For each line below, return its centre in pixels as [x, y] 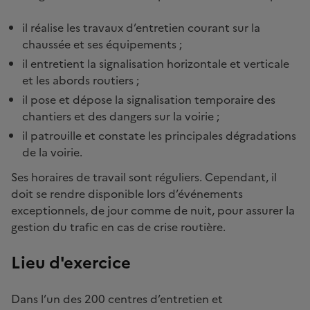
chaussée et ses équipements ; [102, 44]
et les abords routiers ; [81, 80]
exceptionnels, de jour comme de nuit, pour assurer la [153, 210]
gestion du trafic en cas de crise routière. [118, 227]
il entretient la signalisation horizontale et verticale [156, 63]
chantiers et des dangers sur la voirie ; [121, 116]
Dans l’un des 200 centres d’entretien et [117, 299]
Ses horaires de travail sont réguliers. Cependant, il [144, 177]
